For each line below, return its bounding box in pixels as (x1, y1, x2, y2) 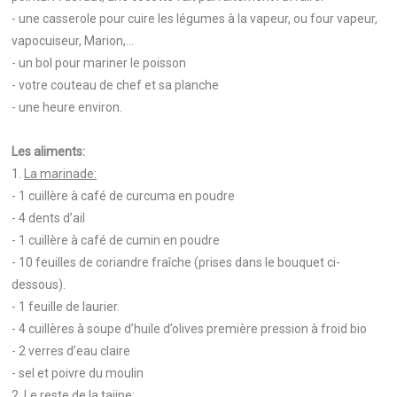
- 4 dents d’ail (12, 211, 85, 225)
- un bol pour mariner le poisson (12, 56, 186, 70)
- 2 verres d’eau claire (12, 344, 130, 358)
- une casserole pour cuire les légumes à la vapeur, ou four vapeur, (12, 12, 378, 26)
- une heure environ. (12, 100, 125, 114)
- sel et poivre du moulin (12, 366, 144, 380)
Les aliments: (12, 144, 85, 159)
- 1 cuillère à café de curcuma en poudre (12, 189, 235, 203)
